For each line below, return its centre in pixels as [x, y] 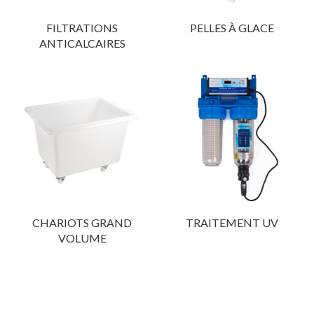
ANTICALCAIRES [82, 43]
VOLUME [82, 238]
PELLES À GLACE [232, 28]
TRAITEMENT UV [232, 223]
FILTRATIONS [82, 28]
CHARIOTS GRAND [82, 223]
